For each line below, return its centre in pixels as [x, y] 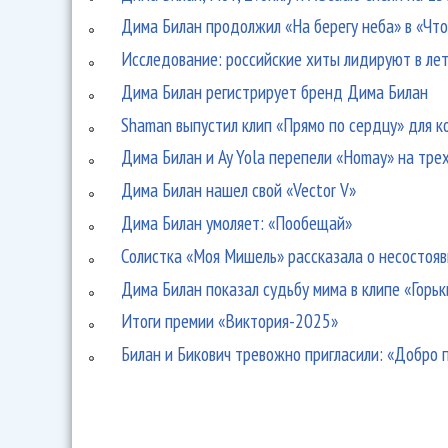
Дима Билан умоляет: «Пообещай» [237, 223]
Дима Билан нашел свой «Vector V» [239, 190]
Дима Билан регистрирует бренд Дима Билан [275, 91]
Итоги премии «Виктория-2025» [230, 321]
